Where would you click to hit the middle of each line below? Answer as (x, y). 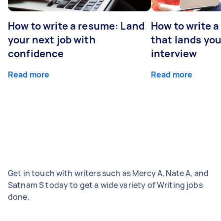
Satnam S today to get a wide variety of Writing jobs (105, 185)
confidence (36, 53)
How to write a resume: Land (76, 26)
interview (174, 53)
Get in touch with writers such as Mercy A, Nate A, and (109, 173)
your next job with (52, 39)
